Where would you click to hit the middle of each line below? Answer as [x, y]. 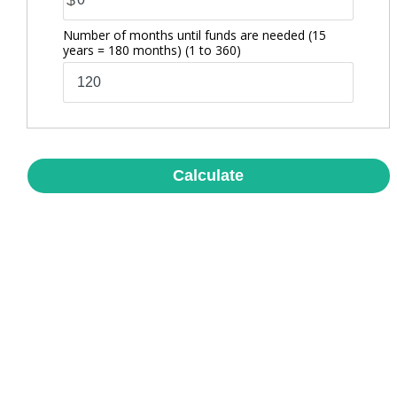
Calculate [209, 175]
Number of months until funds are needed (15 [195, 35]
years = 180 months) [124, 50]
